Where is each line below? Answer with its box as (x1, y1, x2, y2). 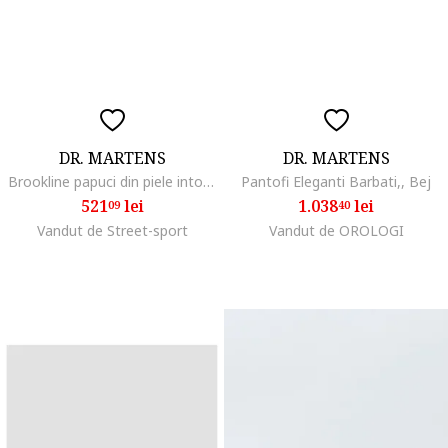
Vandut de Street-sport (36, 220, 188, 240)
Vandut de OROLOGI (268, 220, 404, 240)
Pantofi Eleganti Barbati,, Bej (241, 171, 431, 191)
